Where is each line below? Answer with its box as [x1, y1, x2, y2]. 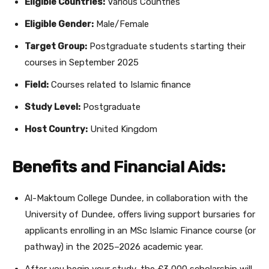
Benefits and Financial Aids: [12, 157, 225, 177]
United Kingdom [88, 124, 157, 135]
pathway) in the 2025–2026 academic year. [25, 241, 203, 253]
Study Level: [25, 101, 80, 113]
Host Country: [25, 124, 88, 135]
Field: [25, 79, 49, 91]
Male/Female [94, 19, 149, 30]
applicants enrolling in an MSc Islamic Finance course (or [25, 225, 256, 237]
